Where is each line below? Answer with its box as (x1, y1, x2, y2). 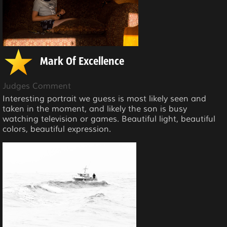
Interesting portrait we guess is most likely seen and (3, 94, 206, 104)
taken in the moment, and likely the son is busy (3, 104, 187, 115)
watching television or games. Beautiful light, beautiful (3, 114, 215, 125)
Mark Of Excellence (40, 56, 124, 68)
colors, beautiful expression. (3, 124, 111, 135)
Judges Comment (3, 81, 71, 92)
